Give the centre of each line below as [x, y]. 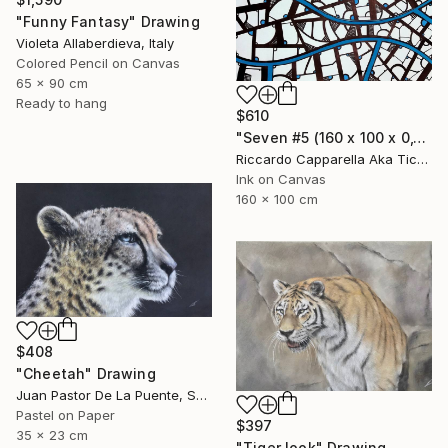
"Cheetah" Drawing [86, 374]
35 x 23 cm [52, 435]
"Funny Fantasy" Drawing [108, 21]
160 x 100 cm [277, 199]
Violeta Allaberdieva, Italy [95, 42]
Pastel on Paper [65, 415]
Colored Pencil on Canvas [98, 62]
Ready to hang [61, 102]
